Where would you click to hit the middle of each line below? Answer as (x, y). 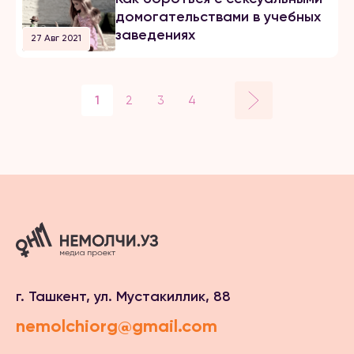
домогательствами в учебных (218, 17)
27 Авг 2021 (56, 38)
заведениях (155, 35)
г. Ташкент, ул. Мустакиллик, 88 (123, 297)
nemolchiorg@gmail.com (117, 326)
